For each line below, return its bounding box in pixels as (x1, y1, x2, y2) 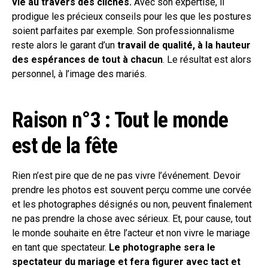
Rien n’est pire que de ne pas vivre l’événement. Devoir (12, 170, 240, 182)
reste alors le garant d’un (12, 39, 117, 51)
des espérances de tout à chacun (12, 54, 163, 66)
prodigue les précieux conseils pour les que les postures (12, 11, 251, 23)
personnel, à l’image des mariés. (12, 68, 149, 80)
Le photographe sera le (109, 242, 215, 254)
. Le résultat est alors (163, 54, 251, 66)
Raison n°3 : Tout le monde (12, 108, 229, 133)
